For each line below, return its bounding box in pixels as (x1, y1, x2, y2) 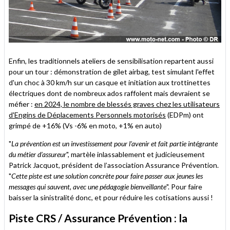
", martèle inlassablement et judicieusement (66, 149, 205, 159)
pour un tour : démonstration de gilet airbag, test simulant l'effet (9, 67, 215, 76)
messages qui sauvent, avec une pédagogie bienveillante (9, 182, 166, 191)
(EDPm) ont (166, 110, 204, 119)
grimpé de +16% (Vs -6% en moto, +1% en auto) (9, 121, 162, 130)
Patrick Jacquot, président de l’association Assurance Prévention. (9, 160, 219, 169)
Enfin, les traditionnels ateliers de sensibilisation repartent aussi (9, 56, 214, 65)
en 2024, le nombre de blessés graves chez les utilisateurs (34, 99, 220, 108)
